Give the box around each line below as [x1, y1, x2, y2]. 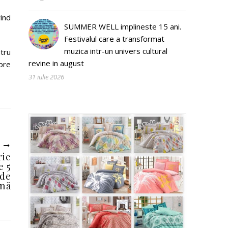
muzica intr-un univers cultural [64, 46, 167, 56]
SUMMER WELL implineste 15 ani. [64, 21, 181, 32]
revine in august [28, 58, 84, 68]
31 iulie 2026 [28, 72, 64, 81]
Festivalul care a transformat [64, 34, 164, 44]
